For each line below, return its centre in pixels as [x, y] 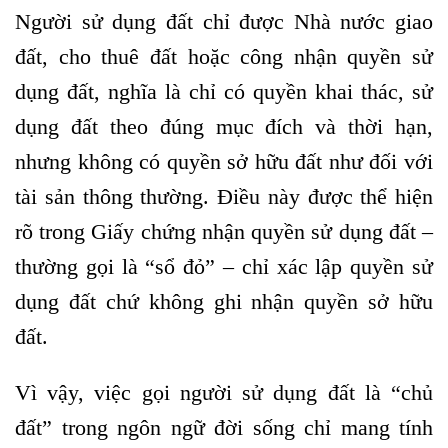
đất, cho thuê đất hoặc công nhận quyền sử [224, 56]
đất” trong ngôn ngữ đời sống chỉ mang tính [224, 427]
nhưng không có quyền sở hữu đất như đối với [224, 161]
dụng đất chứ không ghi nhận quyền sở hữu [224, 301]
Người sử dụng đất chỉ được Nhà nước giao [224, 21]
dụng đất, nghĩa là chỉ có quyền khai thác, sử [224, 91]
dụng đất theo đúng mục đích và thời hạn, [224, 126]
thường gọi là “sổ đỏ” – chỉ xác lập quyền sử [224, 266]
